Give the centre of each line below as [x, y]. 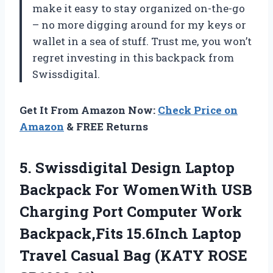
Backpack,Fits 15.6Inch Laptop [130, 233]
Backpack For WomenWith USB [136, 189]
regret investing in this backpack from [133, 57]
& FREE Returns [106, 126]
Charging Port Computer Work [131, 211]
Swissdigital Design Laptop [135, 167]
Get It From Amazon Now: [89, 110]
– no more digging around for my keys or [139, 24]
